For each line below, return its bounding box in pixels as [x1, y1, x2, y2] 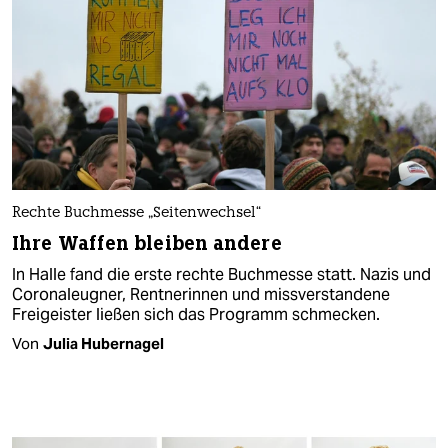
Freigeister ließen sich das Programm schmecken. [12, 303, 380, 325]
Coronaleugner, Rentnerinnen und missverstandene [12, 283, 390, 305]
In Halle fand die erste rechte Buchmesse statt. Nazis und [12, 263, 431, 285]
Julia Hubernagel [43, 333, 164, 353]
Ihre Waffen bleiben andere [12, 230, 282, 256]
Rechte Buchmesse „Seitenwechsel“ [12, 205, 261, 221]
